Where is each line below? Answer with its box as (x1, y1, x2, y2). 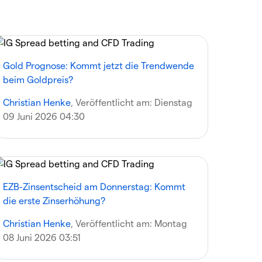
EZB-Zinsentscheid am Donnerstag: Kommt (3, 181, 186, 192)
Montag (154, 218, 188, 229)
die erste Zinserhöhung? (3, 195, 106, 206)
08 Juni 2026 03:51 (3, 232, 81, 243)
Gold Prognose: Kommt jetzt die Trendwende (3, 60, 195, 71)
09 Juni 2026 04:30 (3, 111, 85, 122)
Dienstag (154, 96, 193, 108)
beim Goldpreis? (3, 74, 74, 85)
